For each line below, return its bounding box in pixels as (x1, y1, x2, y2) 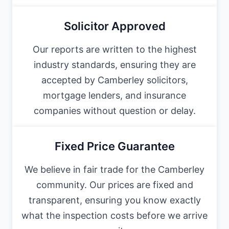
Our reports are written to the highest (32, 43, 197, 55)
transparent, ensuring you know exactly (28, 194, 201, 205)
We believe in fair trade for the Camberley (25, 164, 204, 175)
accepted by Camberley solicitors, (41, 74, 188, 85)
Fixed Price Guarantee (54, 139, 175, 153)
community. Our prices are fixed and (36, 179, 193, 190)
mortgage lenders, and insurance (43, 89, 186, 101)
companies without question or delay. (33, 105, 196, 116)
